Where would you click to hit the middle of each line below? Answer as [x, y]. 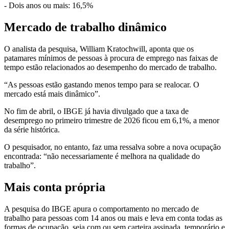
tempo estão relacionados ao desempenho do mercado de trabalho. [110, 67]
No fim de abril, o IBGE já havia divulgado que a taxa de [96, 111]
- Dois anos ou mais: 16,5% [49, 6]
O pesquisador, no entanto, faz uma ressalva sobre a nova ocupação [112, 147]
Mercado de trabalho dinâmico [85, 27]
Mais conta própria [55, 187]
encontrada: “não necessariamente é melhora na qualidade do [102, 156]
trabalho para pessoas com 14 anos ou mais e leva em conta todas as [113, 218]
